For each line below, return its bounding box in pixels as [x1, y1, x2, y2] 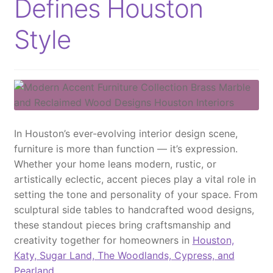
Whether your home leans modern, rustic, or [13, 157, 216, 170]
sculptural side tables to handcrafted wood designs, [13, 203, 254, 216]
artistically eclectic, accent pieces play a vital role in [13, 172, 256, 185]
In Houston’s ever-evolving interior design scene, [13, 127, 238, 140]
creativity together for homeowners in [13, 233, 193, 246]
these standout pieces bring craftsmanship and [13, 218, 231, 231]
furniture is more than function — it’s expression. [13, 142, 238, 155]
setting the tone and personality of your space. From [13, 188, 258, 200]
